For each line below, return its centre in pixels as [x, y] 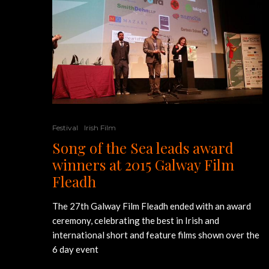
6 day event [75, 249]
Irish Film [100, 127]
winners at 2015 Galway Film [143, 164]
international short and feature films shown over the [156, 234]
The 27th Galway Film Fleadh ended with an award [152, 206]
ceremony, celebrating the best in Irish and [136, 220]
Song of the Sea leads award [143, 147]
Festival [65, 127]
